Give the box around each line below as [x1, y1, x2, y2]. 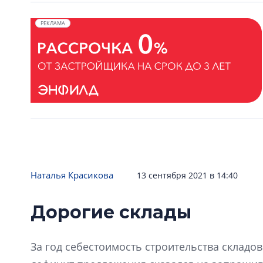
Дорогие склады [31, 201, 191, 223]
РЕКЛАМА [41, 19, 65, 27]
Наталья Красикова [31, 169, 113, 181]
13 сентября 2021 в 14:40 [137, 170, 238, 181]
